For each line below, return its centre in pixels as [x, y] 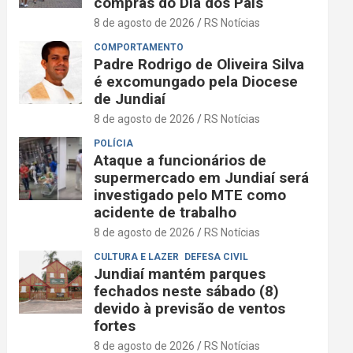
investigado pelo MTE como [190, 195]
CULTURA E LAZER [137, 257]
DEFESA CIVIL [217, 257]
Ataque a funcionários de [180, 161]
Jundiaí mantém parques [180, 274]
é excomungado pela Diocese [196, 82]
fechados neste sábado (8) [187, 292]
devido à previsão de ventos [190, 309]
